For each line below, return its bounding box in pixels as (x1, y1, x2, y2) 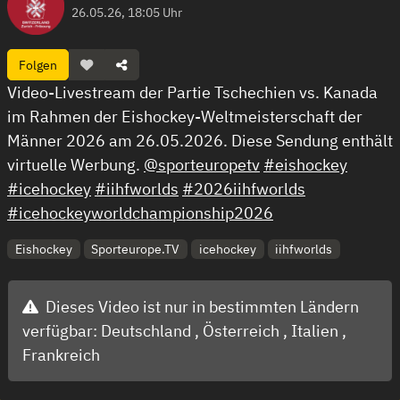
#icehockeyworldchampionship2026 (7, 203, 273, 223)
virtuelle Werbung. (7, 154, 144, 175)
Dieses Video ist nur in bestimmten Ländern (42, 296, 359, 318)
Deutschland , (101, 321, 203, 342)
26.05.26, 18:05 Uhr (71, 4, 182, 21)
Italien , (291, 321, 346, 342)
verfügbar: (22, 321, 101, 342)
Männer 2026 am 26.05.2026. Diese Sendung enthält (7, 130, 393, 151)
